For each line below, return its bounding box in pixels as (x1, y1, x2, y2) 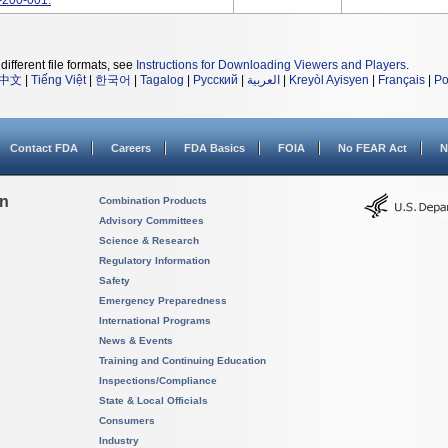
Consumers (99, 415, 155, 426)
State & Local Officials (99, 395, 208, 406)
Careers (111, 142, 151, 154)
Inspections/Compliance (99, 375, 217, 386)
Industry (99, 435, 139, 446)
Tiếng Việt (31, 73, 86, 87)
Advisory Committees (99, 215, 204, 226)
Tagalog (140, 73, 184, 87)
